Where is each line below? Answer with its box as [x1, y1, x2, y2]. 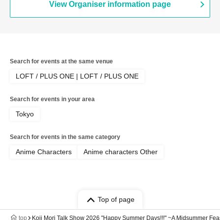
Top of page [97, 195, 135, 203]
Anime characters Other [83, 148, 158, 156]
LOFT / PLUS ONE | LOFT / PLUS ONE [16, 72, 138, 80]
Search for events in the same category [10, 134, 120, 140]
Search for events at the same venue [10, 58, 113, 65]
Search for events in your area [10, 96, 95, 103]
